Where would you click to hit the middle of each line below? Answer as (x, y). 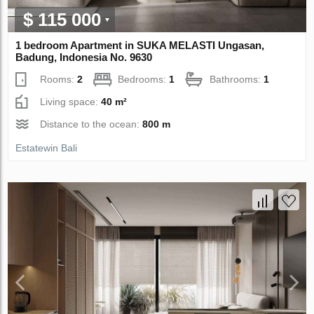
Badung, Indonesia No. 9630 (84, 57)
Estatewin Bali (47, 148)
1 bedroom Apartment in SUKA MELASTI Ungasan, (140, 46)
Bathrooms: (237, 80)
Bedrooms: (144, 80)
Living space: (71, 102)
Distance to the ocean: (91, 124)
